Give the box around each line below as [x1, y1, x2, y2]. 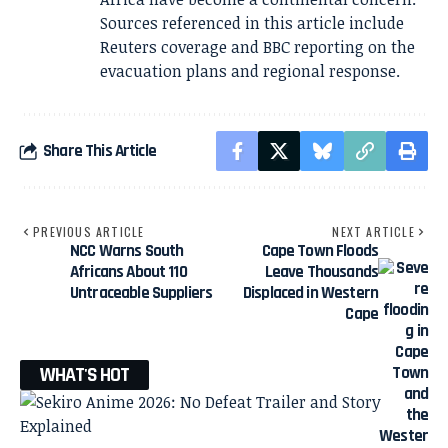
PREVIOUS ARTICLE [33, 223, 145, 240]
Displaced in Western [242, 282, 378, 304]
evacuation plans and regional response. [100, 60, 400, 82]
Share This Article [43, 139, 156, 162]
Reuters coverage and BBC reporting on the [100, 36, 415, 58]
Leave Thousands [264, 261, 378, 283]
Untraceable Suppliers [70, 282, 213, 304]
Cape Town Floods [261, 240, 378, 262]
